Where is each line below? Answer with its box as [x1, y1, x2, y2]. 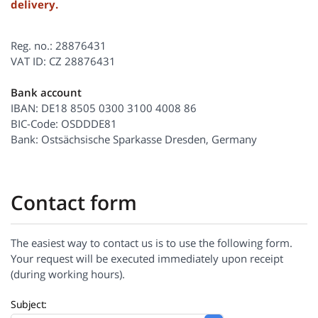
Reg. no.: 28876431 [11, 38, 106, 53]
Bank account [11, 84, 82, 99]
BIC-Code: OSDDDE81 [11, 116, 117, 131]
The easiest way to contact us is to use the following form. [11, 235, 292, 250]
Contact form [11, 188, 137, 216]
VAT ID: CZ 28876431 [11, 53, 116, 68]
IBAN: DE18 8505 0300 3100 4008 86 [11, 100, 197, 115]
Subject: [11, 297, 47, 311]
